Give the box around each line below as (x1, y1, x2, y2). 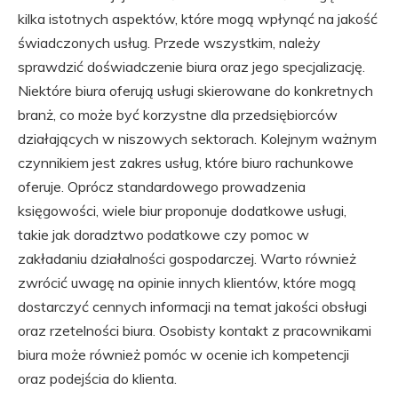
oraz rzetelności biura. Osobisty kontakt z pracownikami (18, 322, 371, 340)
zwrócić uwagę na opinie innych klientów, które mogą (18, 274, 356, 292)
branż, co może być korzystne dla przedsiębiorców (18, 106, 338, 124)
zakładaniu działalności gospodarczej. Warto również (18, 250, 356, 268)
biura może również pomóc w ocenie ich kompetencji (18, 346, 349, 364)
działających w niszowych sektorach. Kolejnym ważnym (18, 130, 377, 148)
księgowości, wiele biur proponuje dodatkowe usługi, (18, 202, 346, 220)
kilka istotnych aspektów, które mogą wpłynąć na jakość (18, 10, 378, 28)
